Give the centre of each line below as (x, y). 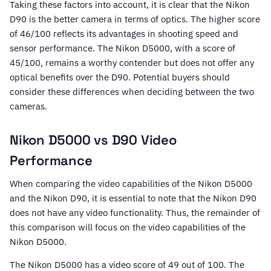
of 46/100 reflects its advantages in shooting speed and (124, 34)
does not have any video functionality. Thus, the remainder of (135, 213)
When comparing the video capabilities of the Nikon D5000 (131, 184)
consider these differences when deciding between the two (132, 92)
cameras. (28, 106)
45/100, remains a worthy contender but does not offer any (132, 63)
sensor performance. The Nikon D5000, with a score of (122, 48)
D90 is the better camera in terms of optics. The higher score (135, 19)
